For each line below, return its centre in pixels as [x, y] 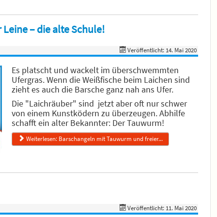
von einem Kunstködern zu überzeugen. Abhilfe [98, 113]
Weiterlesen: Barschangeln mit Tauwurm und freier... [95, 139]
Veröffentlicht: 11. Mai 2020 [162, 208]
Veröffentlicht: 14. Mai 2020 [162, 50]
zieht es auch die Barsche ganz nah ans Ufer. [93, 89]
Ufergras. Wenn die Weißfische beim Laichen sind [101, 80]
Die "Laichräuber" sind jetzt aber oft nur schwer [99, 103]
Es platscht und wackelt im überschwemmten [95, 70]
